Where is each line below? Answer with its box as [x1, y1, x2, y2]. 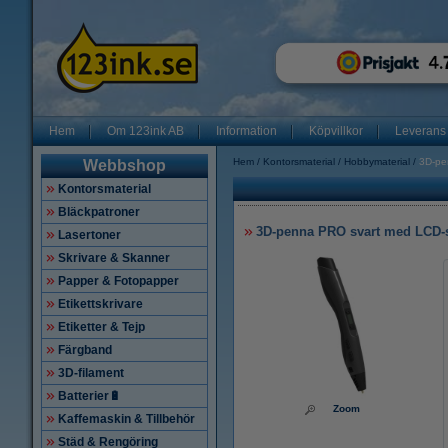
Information [216, 124, 277, 138]
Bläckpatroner [58, 205, 140, 219]
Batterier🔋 [58, 389, 121, 403]
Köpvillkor [309, 124, 363, 138]
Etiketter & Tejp [58, 320, 145, 334]
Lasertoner [58, 228, 121, 242]
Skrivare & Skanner [58, 251, 170, 265]
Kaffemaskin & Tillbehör [58, 412, 195, 426]
